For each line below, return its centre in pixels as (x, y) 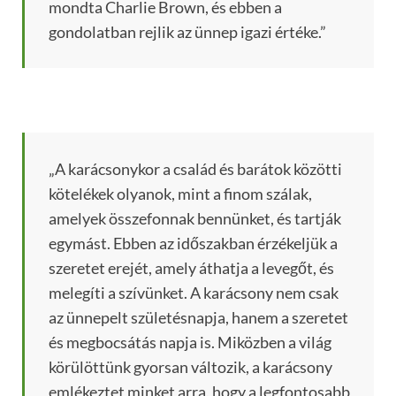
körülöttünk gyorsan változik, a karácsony (190, 367)
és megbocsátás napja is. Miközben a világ (190, 343)
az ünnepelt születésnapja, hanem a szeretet (198, 318)
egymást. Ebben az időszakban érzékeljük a (193, 244)
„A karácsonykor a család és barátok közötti (195, 169)
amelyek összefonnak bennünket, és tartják (195, 219)
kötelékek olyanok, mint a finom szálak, (180, 194)
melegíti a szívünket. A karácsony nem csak (194, 293)
